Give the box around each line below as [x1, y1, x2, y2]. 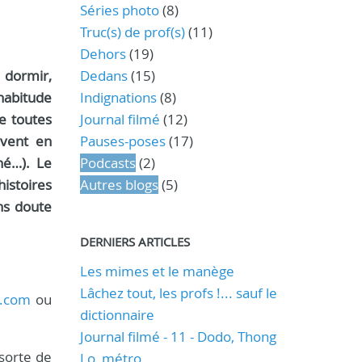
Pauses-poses [79, 132, 166, 150]
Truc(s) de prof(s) [79, 23, 185, 41]
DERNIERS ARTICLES [79, 234, 190, 250]
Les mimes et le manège [79, 262, 234, 280]
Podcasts [79, 154, 136, 172]
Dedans [79, 66, 128, 85]
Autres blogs [79, 175, 158, 194]
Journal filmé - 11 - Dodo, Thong [79, 327, 276, 346]
